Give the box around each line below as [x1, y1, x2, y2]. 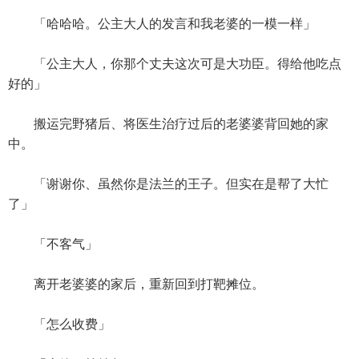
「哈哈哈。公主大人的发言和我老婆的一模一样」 [8, 17, 316, 30]
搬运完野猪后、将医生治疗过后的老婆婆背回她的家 [8, 117, 329, 131]
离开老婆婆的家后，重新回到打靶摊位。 [8, 277, 264, 291]
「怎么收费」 [8, 317, 111, 331]
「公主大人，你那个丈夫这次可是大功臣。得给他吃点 [8, 57, 341, 71]
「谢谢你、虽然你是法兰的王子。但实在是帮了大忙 [8, 177, 329, 191]
